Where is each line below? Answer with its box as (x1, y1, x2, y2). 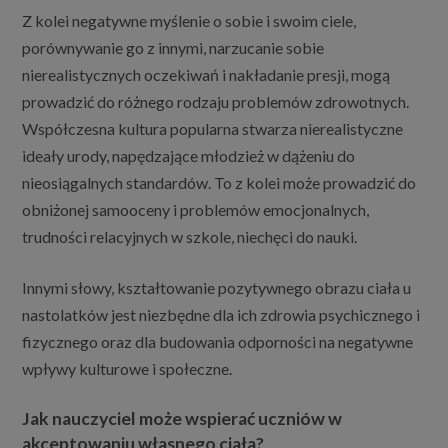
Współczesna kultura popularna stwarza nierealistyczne (22, 119, 404, 139)
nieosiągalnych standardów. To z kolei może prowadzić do (22, 173, 417, 193)
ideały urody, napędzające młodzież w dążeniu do (22, 146, 356, 166)
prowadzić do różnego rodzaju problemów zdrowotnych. (22, 92, 410, 112)
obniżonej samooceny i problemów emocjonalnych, (22, 200, 370, 220)
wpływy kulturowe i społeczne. (22, 359, 233, 379)
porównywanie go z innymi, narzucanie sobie (22, 38, 325, 58)
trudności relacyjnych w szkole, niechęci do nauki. (22, 227, 358, 247)
